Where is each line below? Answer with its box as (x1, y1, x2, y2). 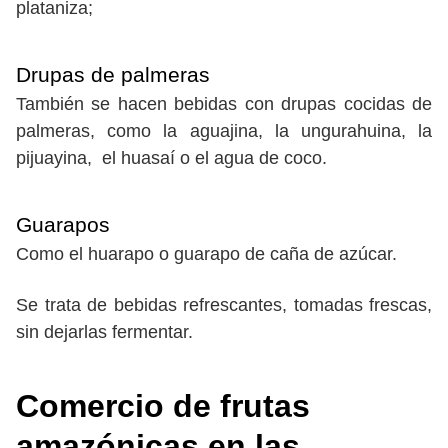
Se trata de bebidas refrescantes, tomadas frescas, (16, 295, 432, 316)
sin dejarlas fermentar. (16, 322, 193, 343)
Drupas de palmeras (16, 63, 210, 87)
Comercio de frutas (16, 388, 310, 425)
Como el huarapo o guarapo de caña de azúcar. (16, 244, 397, 265)
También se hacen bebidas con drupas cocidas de (16, 94, 432, 115)
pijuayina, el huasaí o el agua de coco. (16, 148, 327, 169)
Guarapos (16, 213, 110, 237)
